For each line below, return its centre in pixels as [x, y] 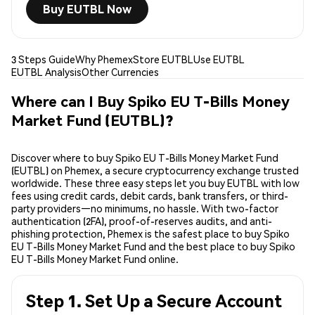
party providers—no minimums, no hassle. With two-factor [145, 208]
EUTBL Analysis [46, 72]
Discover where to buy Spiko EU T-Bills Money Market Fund [145, 158]
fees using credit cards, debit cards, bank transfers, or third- [150, 196]
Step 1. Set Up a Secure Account [154, 301]
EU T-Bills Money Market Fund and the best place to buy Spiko [153, 246]
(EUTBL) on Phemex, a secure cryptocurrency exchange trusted [155, 171]
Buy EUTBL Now [87, 9]
